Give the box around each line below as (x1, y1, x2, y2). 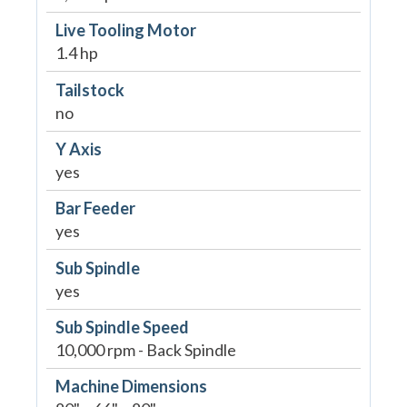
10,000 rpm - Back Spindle (55, 340, 236, 361)
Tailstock (55, 79, 124, 100)
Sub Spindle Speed (55, 317, 189, 338)
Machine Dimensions (55, 376, 207, 397)
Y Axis (55, 138, 102, 159)
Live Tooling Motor (55, 20, 196, 41)
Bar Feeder (55, 198, 135, 219)
